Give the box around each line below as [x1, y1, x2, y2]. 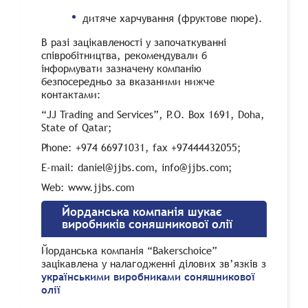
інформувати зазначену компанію [41, 61, 201, 76]
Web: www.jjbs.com [41, 180, 134, 195]
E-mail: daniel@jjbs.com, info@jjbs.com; [41, 160, 232, 175]
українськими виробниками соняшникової [41, 269, 255, 284]
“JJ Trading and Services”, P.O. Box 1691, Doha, [41, 107, 265, 122]
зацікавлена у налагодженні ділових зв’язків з [41, 256, 266, 271]
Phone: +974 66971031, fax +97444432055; [41, 140, 241, 155]
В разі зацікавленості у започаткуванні [41, 35, 226, 49]
